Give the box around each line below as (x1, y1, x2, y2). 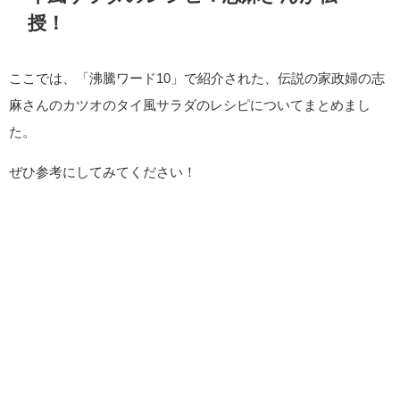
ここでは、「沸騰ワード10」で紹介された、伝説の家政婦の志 (9, 71, 385, 85)
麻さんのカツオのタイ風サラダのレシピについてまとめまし (9, 97, 371, 112)
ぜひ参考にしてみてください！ (9, 164, 196, 179)
